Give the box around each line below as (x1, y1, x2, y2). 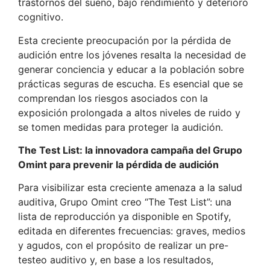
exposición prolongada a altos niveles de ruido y (18, 106, 240, 119)
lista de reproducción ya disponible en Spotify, (18, 210, 231, 223)
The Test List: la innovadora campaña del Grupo (18, 143, 242, 156)
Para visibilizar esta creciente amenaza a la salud (18, 181, 242, 194)
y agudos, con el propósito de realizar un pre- (18, 239, 228, 252)
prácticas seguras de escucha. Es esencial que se (18, 77, 243, 90)
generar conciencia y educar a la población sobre (18, 63, 244, 75)
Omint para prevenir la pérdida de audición (18, 158, 219, 171)
